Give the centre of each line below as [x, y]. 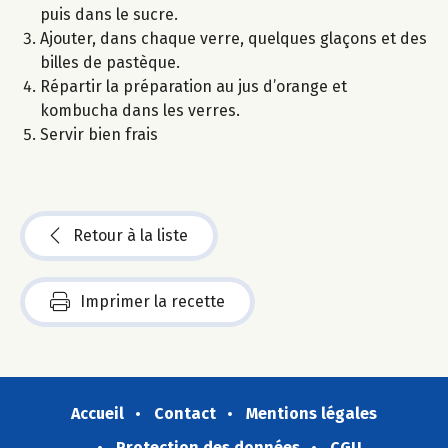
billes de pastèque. [110, 62]
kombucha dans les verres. [140, 110]
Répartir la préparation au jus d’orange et [193, 86]
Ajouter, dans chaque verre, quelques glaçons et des [233, 38]
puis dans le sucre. [109, 14]
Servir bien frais [99, 134]
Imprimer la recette [152, 301]
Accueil [97, 413]
